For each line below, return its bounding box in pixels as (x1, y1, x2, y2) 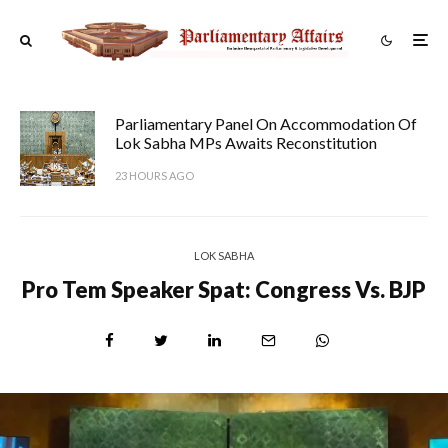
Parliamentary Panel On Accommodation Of (115, 113, 417, 133)
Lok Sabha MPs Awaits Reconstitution (115, 132, 377, 152)
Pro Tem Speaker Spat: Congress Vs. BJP (22, 275, 426, 303)
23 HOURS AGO (115, 168, 194, 182)
